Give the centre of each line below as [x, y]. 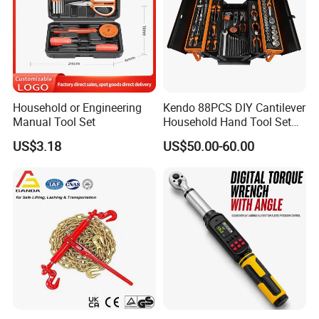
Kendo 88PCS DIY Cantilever [234, 108]
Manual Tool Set [54, 122]
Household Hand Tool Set [227, 122]
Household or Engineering [78, 108]
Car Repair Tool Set [211, 136]
